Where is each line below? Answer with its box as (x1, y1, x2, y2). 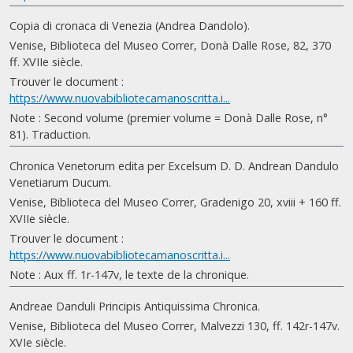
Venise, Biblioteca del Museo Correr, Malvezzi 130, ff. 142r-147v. (9, 318, 340, 333)
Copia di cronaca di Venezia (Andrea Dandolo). (9, 18, 250, 33)
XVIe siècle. (9, 335, 66, 350)
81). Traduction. (9, 127, 91, 142)
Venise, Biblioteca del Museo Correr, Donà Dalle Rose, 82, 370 (9, 38, 331, 53)
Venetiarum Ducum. (9, 175, 111, 190)
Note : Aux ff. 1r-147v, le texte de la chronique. (9, 267, 249, 282)
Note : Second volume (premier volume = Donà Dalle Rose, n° (9, 110, 328, 125)
